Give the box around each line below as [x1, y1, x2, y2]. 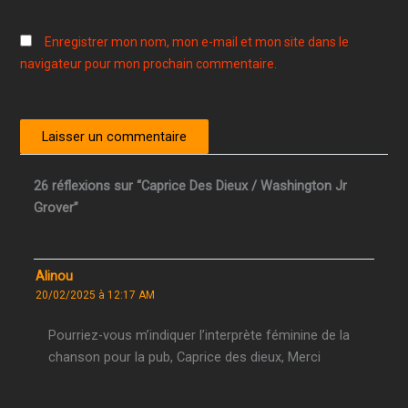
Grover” [34, 199, 79, 217]
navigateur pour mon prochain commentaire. [20, 56, 278, 71]
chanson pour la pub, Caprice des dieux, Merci [48, 349, 321, 366]
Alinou [36, 269, 74, 284]
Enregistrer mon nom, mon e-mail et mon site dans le [45, 34, 350, 49]
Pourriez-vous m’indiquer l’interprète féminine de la [48, 327, 351, 344]
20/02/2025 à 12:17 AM [36, 289, 156, 302]
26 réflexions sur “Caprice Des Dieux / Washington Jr [34, 178, 348, 195]
